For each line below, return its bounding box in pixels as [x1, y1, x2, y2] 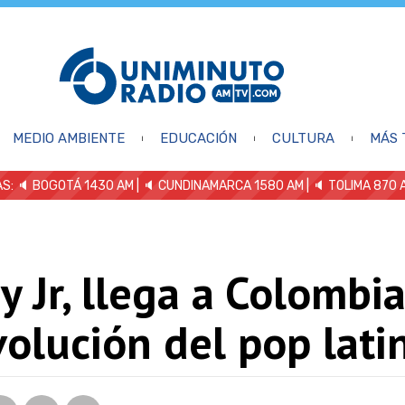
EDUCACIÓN [159, 129, 237, 146]
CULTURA [271, 129, 334, 146]
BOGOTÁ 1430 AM [33, 177, 134, 193]
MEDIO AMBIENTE [12, 129, 125, 146]
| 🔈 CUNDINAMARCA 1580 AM [134, 177, 304, 193]
